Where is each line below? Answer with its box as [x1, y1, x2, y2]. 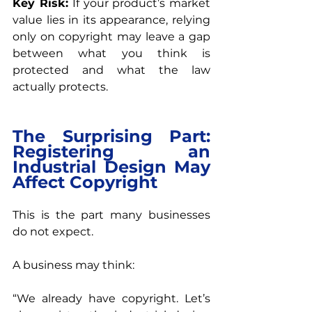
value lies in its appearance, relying [13, 13, 210, 26]
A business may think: [13, 258, 134, 272]
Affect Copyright [13, 171, 157, 192]
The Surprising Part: [13, 125, 210, 146]
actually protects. [13, 79, 108, 93]
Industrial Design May [13, 156, 210, 177]
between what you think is [13, 46, 210, 60]
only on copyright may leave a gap [13, 29, 210, 43]
